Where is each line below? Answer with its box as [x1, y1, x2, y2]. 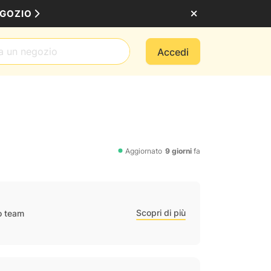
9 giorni [165, 146, 192, 155]
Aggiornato [125, 146, 162, 155]
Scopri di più [136, 207, 186, 218]
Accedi [157, 46, 189, 58]
